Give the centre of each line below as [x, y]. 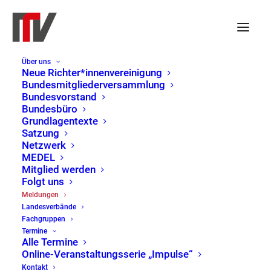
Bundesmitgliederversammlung [93, 85]
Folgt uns [43, 181]
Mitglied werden [59, 169]
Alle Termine [50, 242]
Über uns [36, 62]
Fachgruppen [44, 219]
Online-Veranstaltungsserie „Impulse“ [107, 254]
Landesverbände [49, 207]
